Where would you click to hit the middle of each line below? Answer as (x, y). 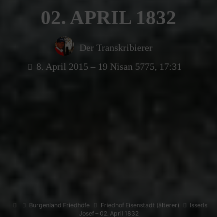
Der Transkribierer (116, 47)
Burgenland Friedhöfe (60, 205)
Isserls (199, 205)
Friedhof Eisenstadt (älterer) (140, 205)
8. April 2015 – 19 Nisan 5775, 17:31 (109, 66)
